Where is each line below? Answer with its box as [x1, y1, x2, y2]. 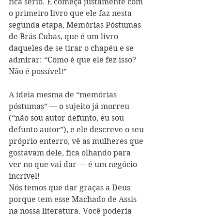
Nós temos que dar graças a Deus [9, 183, 132, 192]
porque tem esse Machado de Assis [9, 195, 139, 204]
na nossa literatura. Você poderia [9, 206, 134, 216]
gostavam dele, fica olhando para [9, 148, 133, 157]
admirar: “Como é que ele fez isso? [9, 55, 138, 64]
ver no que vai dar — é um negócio [9, 160, 139, 169]
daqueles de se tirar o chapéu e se [9, 44, 136, 53]
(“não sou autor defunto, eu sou [9, 113, 126, 123]
